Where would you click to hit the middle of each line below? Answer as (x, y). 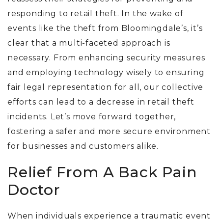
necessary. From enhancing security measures (106, 58)
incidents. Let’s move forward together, (92, 117)
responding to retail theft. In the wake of (96, 14)
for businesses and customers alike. (83, 146)
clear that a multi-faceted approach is (89, 43)
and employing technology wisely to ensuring (106, 73)
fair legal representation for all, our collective (106, 87)
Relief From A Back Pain (102, 172)
